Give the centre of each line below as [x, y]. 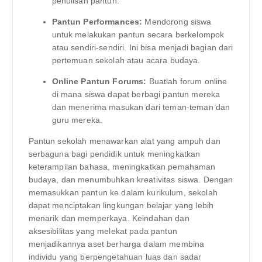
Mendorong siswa [177, 22]
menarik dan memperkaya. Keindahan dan [109, 218]
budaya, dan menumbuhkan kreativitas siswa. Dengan [131, 180]
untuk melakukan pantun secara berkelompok [138, 35]
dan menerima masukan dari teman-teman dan [141, 107]
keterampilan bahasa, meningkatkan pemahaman [122, 167]
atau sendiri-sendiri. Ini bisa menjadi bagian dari [142, 48]
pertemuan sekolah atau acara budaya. [126, 61]
